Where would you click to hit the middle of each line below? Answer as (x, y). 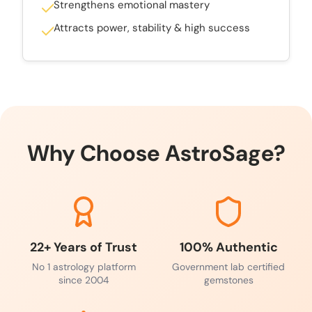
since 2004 (84, 280)
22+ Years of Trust (84, 247)
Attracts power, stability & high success (152, 28)
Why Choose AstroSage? (156, 153)
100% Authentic (228, 247)
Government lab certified (228, 266)
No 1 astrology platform (84, 266)
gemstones (228, 280)
